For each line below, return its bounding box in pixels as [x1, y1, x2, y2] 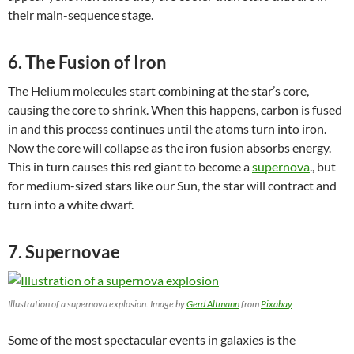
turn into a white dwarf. [8, 196, 134, 212]
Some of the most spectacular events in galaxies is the [8, 331, 296, 347]
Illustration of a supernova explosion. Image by [8, 297, 186, 310]
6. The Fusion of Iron [8, 51, 167, 73]
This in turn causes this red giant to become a [8, 158, 252, 174]
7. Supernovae [8, 240, 123, 262]
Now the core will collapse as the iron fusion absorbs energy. [8, 139, 331, 155]
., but [310, 158, 336, 174]
